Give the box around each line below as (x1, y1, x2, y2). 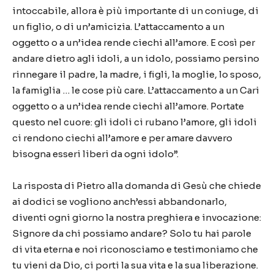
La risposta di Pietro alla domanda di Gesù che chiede (12, 180, 261, 191)
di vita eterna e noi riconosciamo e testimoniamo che (12, 243, 258, 255)
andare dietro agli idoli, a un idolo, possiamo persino (12, 53, 259, 64)
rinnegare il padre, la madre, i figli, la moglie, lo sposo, (12, 68, 261, 80)
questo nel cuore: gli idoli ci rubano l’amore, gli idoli (12, 116, 257, 128)
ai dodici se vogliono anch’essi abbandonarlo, (12, 196, 227, 207)
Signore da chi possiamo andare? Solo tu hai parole (12, 228, 251, 239)
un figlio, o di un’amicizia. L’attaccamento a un (12, 21, 224, 32)
